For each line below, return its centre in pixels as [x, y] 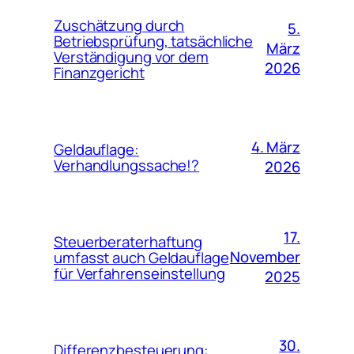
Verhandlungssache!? [127, 165]
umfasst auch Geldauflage [141, 257]
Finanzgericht [99, 72]
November [265, 257]
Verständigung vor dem [131, 56]
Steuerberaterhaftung [128, 241]
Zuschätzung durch [119, 25]
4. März [275, 147]
